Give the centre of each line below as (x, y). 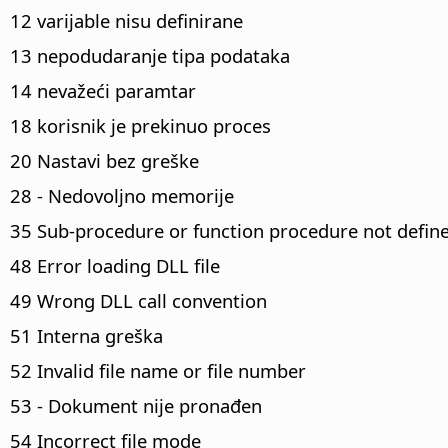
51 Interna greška (86, 335)
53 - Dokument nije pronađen (136, 405)
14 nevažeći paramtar (103, 90)
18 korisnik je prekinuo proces (140, 125)
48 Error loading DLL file (115, 265)
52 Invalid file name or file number (158, 370)
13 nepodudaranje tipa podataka (150, 55)
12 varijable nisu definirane (126, 20)
